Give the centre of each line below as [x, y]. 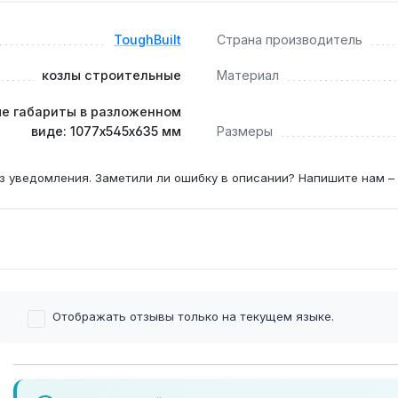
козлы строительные [111, 76]
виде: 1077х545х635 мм [106, 131]
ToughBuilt [147, 39]
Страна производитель [290, 39]
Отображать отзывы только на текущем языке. [193, 316]
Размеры [245, 131]
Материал [248, 76]
